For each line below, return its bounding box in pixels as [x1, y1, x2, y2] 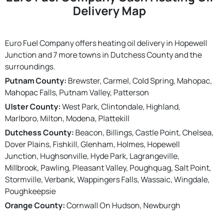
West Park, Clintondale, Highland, [61, 101, 180, 112]
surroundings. [5, 61, 55, 72]
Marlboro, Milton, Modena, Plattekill [5, 112, 130, 124]
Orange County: [5, 199, 65, 211]
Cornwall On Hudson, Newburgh [65, 199, 180, 211]
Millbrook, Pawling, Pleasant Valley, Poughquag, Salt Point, [5, 162, 211, 173]
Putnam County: [5, 75, 66, 86]
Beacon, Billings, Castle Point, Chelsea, [74, 127, 214, 138]
